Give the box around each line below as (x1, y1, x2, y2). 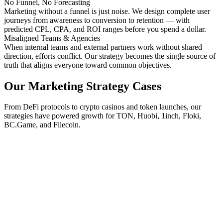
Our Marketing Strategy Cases (4, 79, 161, 93)
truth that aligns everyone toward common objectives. (4, 60, 172, 69)
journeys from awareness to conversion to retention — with (4, 15, 190, 24)
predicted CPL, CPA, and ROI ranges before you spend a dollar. (4, 24, 206, 33)
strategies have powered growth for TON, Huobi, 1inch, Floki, (4, 111, 201, 120)
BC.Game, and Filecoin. (4, 120, 81, 129)
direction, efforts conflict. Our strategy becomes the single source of (4, 51, 216, 60)
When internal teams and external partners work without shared (4, 42, 202, 51)
